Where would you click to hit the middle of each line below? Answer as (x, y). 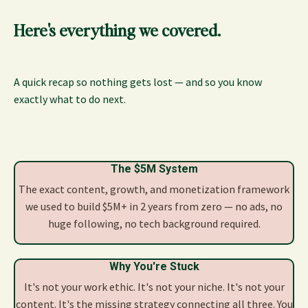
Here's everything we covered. (117, 30)
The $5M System (154, 169)
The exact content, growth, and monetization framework (154, 189)
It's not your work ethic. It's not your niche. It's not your (154, 287)
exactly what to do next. (70, 99)
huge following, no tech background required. (154, 224)
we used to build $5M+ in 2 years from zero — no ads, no (154, 207)
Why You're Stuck (154, 267)
